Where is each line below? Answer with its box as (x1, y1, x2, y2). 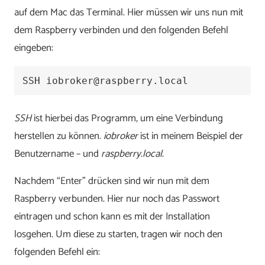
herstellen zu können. (14, 128, 104, 145)
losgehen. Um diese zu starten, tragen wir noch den (14, 226, 222, 243)
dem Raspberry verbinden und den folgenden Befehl (14, 21, 228, 38)
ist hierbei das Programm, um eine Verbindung (31, 110, 223, 127)
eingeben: (14, 39, 53, 56)
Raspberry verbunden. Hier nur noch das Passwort (14, 190, 219, 208)
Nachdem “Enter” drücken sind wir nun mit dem (14, 173, 209, 190)
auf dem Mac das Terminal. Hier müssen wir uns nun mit (14, 4, 243, 21)
